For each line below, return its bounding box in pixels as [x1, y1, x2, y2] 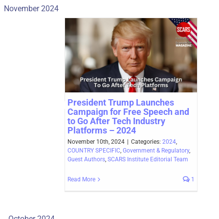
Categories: [131, 138, 162, 145]
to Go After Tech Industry [67, 115, 165, 126]
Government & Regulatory [123, 147, 189, 154]
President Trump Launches [67, 97, 174, 108]
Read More [67, 175, 95, 183]
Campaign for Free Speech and [67, 106, 189, 117]
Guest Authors [67, 155, 105, 163]
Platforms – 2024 [67, 125, 136, 135]
